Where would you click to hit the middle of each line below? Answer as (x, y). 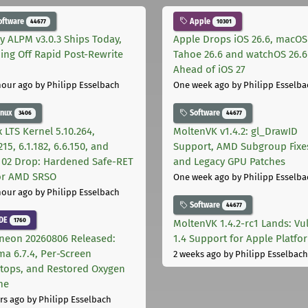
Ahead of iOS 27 (209, 70)
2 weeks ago (197, 254)
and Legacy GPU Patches (229, 162)
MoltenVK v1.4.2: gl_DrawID (235, 132)
